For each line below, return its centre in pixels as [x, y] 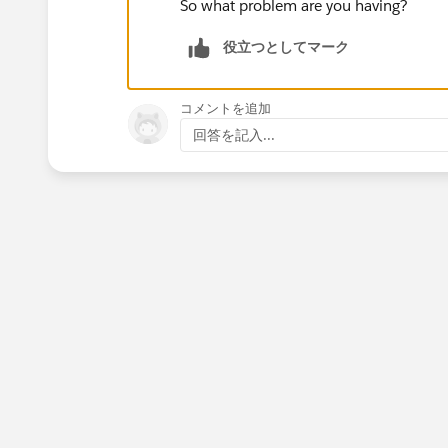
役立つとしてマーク [286, 46]
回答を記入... [234, 134]
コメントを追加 [225, 108]
